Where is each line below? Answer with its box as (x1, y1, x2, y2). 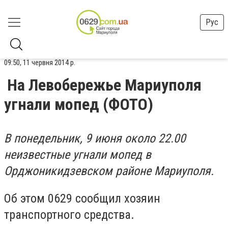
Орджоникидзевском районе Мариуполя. (4, 164, 214, 178)
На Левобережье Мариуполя (7, 75, 202, 95)
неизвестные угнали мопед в (4, 148, 151, 162)
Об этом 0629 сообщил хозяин (4, 191, 160, 206)
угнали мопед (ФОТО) (4, 95, 153, 114)
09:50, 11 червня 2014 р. (4, 58, 75, 67)
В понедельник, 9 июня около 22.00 (4, 131, 186, 146)
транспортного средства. (4, 207, 134, 222)
